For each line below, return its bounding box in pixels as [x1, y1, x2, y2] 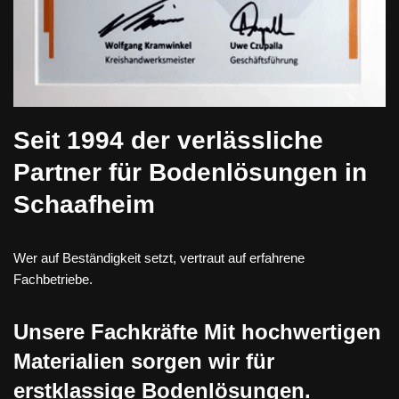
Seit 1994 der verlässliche [13, 126, 323, 154]
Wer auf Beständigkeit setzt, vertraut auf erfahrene [13, 249, 305, 265]
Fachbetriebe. [13, 271, 93, 287]
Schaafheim [13, 190, 155, 218]
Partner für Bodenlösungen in [13, 158, 367, 186]
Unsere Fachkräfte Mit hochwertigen [13, 319, 381, 344]
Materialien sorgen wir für [13, 348, 274, 373]
